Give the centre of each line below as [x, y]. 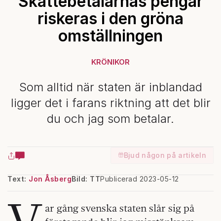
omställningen [110, 36]
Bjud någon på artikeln [165, 155]
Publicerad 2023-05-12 [140, 179]
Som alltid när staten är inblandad [110, 87]
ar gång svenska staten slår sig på [120, 208]
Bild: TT [86, 179]
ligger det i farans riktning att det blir [110, 103]
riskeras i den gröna [110, 19]
